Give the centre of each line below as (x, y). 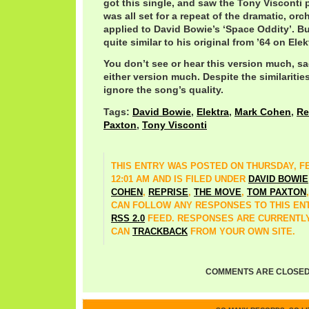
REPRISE (168, 192)
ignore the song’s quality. (163, 90)
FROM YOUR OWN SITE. (241, 231)
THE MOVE (218, 192)
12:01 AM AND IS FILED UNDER (180, 179)
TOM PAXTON (277, 192)
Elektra (213, 111)
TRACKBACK (160, 231)
